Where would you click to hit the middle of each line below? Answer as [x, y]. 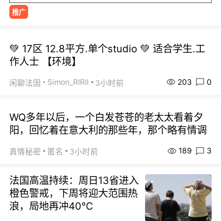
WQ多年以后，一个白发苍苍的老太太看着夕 [107, 117]
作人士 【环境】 [46, 61]
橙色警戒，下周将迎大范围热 [74, 193]
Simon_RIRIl [68, 82]
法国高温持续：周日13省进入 [74, 181]
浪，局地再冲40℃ [52, 206]
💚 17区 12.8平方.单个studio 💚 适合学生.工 [108, 48]
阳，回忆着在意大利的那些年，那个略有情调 [108, 130]
